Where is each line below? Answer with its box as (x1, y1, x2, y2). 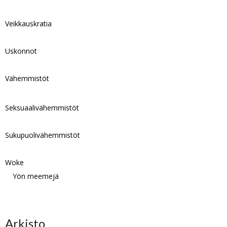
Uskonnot (5, 46, 37, 56)
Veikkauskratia (5, 19, 52, 28)
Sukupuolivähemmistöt (5, 130, 81, 140)
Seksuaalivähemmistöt (5, 103, 80, 112)
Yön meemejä (13, 171, 59, 181)
